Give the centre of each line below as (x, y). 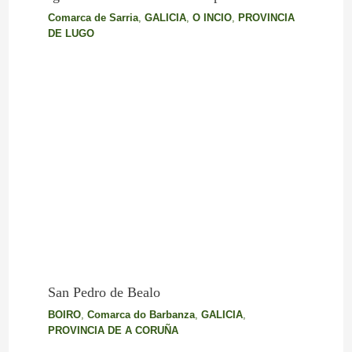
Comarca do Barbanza (141, 315)
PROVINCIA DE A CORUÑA (113, 331)
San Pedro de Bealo (104, 293)
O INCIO (212, 18)
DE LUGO (71, 34)
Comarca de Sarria (93, 18)
